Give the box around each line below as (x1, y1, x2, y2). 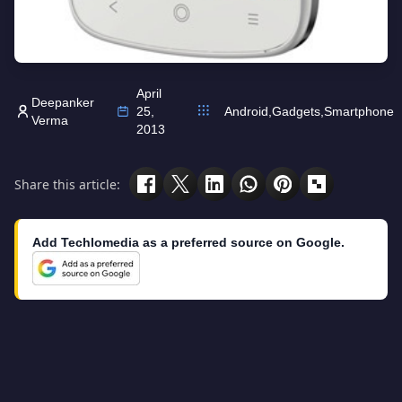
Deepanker (31, 95, 95, 109)
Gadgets (272, 104, 320, 118)
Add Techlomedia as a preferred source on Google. (32, 235, 345, 249)
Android (224, 104, 268, 118)
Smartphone (324, 104, 394, 118)
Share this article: (14, 175, 120, 193)
